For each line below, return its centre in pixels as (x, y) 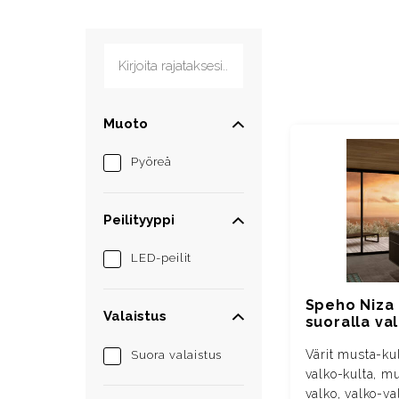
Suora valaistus (177, 354)
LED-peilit (162, 258)
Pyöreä (152, 161)
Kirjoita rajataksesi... (167, 53)
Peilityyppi (139, 220)
